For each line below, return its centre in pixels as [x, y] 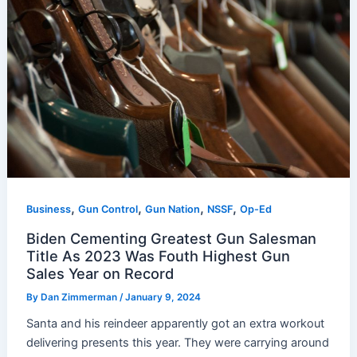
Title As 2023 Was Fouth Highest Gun [159, 256]
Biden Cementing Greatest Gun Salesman [172, 239]
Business [49, 209]
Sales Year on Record [100, 274]
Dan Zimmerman [80, 297]
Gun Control [108, 209]
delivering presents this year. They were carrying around [178, 342]
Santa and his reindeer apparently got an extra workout [176, 323]
